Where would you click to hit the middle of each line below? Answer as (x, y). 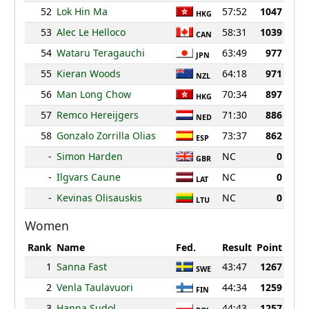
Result (237, 248)
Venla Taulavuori (94, 288)
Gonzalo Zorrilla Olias (106, 136)
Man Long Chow (93, 94)
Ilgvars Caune (88, 177)
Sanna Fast (81, 267)
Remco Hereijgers (97, 115)
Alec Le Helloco (91, 32)
